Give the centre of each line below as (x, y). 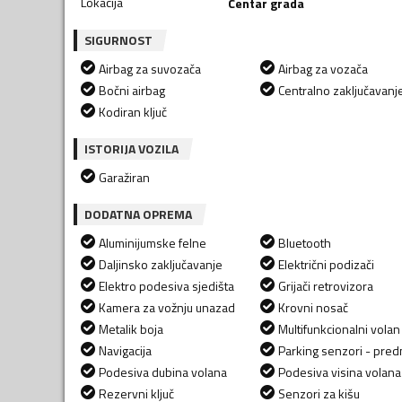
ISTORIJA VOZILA (131, 148)
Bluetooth (305, 242)
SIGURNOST (118, 39)
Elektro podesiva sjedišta (166, 285)
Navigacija (125, 350)
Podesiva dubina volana (163, 371)
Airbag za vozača (323, 68)
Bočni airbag (132, 90)
